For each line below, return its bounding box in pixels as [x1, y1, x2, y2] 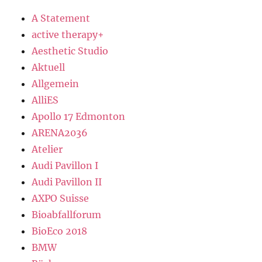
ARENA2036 [32, 127, 88, 139]
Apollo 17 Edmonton [32, 111, 126, 123]
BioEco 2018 [32, 225, 88, 237]
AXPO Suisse [32, 192, 89, 205]
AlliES [32, 94, 59, 106]
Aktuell [32, 61, 65, 74]
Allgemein [32, 78, 80, 90]
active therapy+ [32, 29, 105, 41]
